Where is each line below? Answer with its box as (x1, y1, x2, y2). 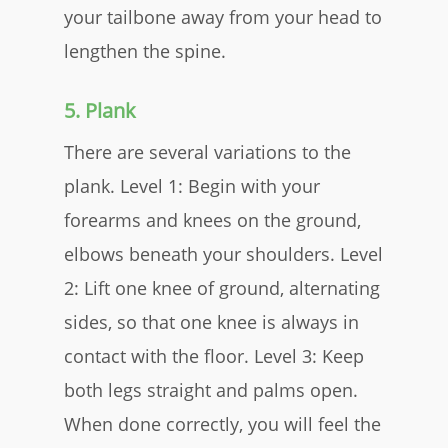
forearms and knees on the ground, (64, 207, 361, 232)
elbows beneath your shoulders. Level (64, 241, 383, 266)
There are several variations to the (64, 139, 351, 164)
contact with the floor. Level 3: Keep (64, 343, 364, 368)
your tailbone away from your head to (64, 4, 382, 29)
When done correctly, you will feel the (64, 411, 381, 436)
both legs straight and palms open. (64, 377, 358, 402)
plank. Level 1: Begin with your (64, 173, 320, 198)
